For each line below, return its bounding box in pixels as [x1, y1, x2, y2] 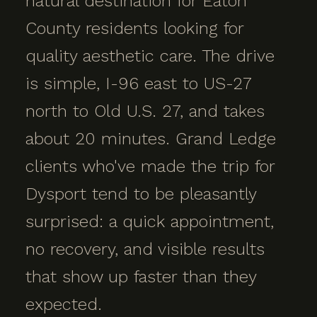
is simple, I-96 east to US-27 [25, 74, 251, 93]
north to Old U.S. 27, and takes [25, 101, 265, 121]
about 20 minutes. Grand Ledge [25, 129, 276, 149]
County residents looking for [25, 18, 243, 38]
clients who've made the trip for [25, 156, 275, 176]
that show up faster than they [25, 267, 256, 287]
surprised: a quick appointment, [25, 212, 274, 231]
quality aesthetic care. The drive [25, 46, 275, 66]
